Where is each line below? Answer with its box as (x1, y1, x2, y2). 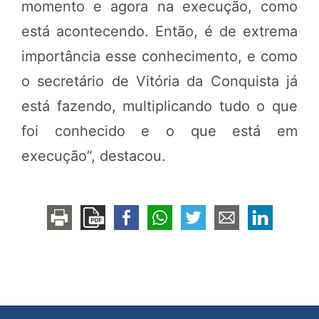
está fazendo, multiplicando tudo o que (21, 98, 298, 115)
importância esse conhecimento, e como (21, 48, 298, 66)
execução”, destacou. (21, 147, 166, 165)
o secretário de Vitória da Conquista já (21, 73, 298, 90)
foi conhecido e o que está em (21, 122, 298, 140)
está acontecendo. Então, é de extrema (21, 23, 298, 41)
